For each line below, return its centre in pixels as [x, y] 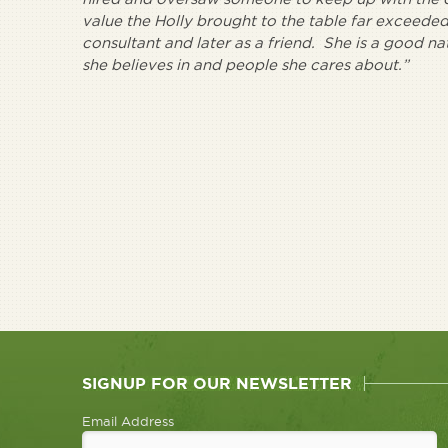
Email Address [128, 421]
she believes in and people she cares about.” [245, 64]
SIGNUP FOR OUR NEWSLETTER [217, 383]
